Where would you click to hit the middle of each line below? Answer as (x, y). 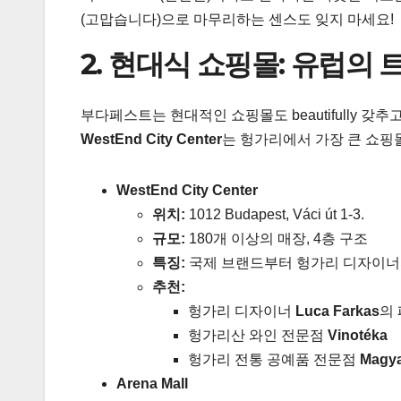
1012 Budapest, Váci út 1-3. (275, 214)
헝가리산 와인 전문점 (258, 335)
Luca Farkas (337, 311)
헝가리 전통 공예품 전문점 (274, 359)
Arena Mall (152, 383)
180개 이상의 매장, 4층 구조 (277, 238)
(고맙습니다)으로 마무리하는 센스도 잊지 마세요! (237, 20)
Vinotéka (358, 335)
